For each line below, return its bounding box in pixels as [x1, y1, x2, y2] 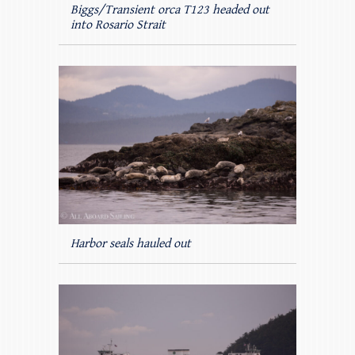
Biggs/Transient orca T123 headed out [71, 2, 269, 18]
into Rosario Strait [71, 17, 166, 33]
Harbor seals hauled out [71, 236, 191, 251]
